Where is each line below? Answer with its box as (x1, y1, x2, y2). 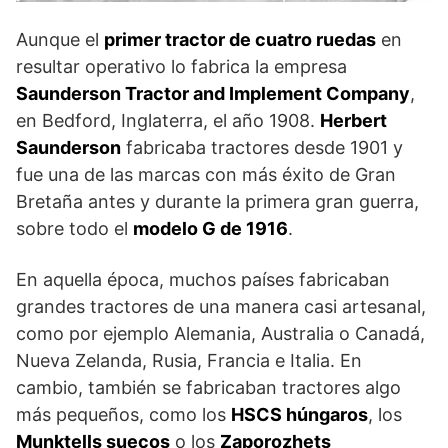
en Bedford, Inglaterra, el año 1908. (16, 110, 320, 132)
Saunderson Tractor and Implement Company (16, 83, 410, 105)
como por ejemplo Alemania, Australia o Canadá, (16, 323, 425, 345)
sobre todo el (16, 218, 133, 240)
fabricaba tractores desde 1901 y (121, 137, 403, 159)
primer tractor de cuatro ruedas (104, 29, 376, 51)
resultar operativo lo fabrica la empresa (16, 56, 347, 78)
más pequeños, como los (16, 404, 231, 426)
